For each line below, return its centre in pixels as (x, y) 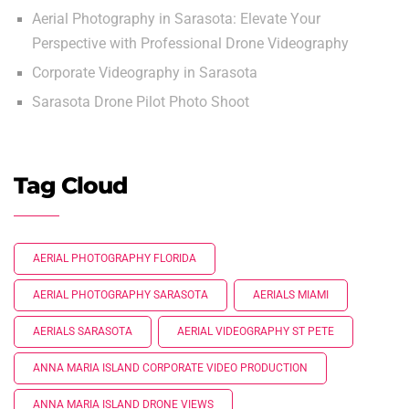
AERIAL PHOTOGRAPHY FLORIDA (115, 259)
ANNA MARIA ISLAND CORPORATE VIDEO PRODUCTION (170, 368)
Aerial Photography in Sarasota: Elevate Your (176, 20)
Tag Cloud (70, 186)
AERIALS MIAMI (291, 295)
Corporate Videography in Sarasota (145, 73)
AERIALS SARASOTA (83, 332)
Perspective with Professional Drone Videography (190, 44)
